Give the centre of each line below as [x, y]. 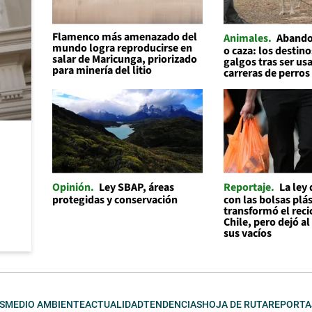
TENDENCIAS [173, 304]
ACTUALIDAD [114, 304]
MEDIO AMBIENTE [45, 304]
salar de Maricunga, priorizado [124, 59]
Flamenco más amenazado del [124, 37]
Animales [246, 38]
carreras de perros [267, 73]
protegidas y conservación [115, 200]
